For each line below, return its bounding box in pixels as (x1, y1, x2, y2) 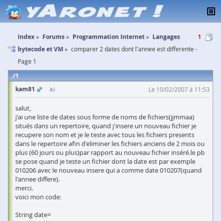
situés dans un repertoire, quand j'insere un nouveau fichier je (15, 121, 196, 130)
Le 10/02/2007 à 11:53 (148, 85, 210, 93)
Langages (152, 33, 180, 41)
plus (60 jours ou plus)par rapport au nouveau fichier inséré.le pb (15, 148, 205, 157)
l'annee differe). (15, 175, 60, 184)
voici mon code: (15, 192, 61, 201)
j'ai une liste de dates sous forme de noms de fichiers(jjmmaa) (15, 112, 194, 121)
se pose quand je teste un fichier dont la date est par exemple (15, 157, 195, 166)
